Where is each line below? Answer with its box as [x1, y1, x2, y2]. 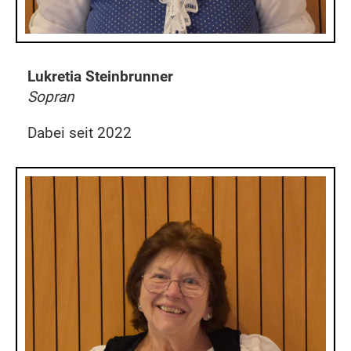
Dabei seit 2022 [27, 124, 132, 142]
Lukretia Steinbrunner [27, 67, 177, 85]
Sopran [27, 88, 74, 106]
